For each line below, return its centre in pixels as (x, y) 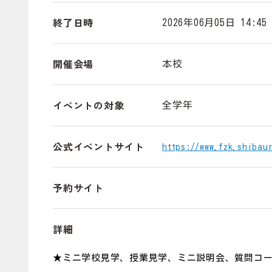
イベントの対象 (89, 105)
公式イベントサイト (99, 146)
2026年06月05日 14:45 (215, 22)
